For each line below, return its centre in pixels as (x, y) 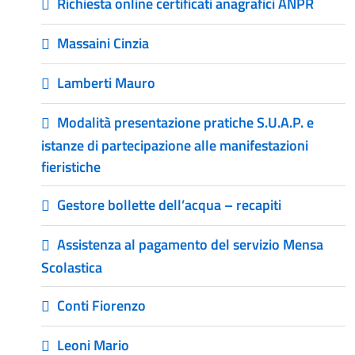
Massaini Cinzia (103, 43)
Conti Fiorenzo (101, 305)
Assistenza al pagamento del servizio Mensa (190, 244)
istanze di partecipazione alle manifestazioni (175, 145)
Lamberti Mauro (106, 82)
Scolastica (72, 267)
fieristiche (71, 166)
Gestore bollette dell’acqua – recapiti (169, 204)
